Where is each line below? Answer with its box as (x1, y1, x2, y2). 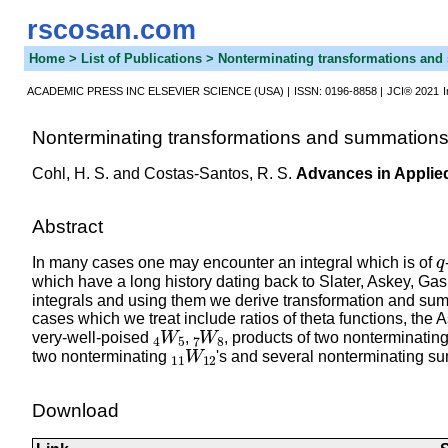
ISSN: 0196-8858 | (293, 84, 383, 97)
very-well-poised (31, 329, 153, 347)
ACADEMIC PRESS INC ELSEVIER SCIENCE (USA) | (26, 84, 290, 97)
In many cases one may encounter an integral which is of (31, 254, 436, 272)
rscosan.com (26, 14, 196, 45)
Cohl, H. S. (31, 164, 109, 182)
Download (31, 399, 119, 421)
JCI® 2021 (386, 84, 439, 97)
